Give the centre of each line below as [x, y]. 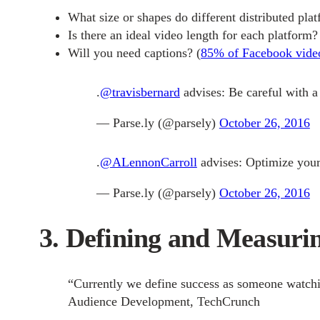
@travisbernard [140, 92]
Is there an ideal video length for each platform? [192, 35]
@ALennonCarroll [148, 162]
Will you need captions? [130, 52]
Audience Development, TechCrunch [164, 301]
